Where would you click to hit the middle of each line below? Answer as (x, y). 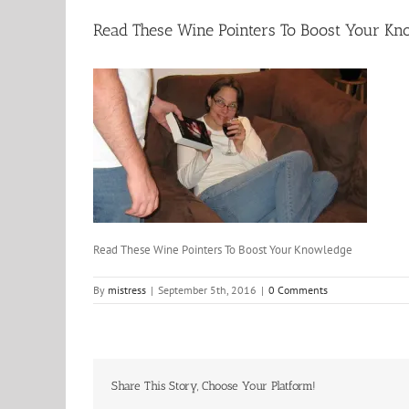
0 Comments (298, 290)
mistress (127, 290)
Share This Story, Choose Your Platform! (214, 386)
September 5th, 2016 (207, 290)
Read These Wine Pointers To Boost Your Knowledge (223, 250)
